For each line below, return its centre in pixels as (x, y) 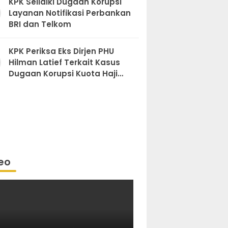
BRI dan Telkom (40, 24)
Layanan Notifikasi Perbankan (69, 13)
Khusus (23, 85)
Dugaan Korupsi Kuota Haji (63, 74)
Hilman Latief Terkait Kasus (64, 63)
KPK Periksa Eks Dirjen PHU (61, 51)
